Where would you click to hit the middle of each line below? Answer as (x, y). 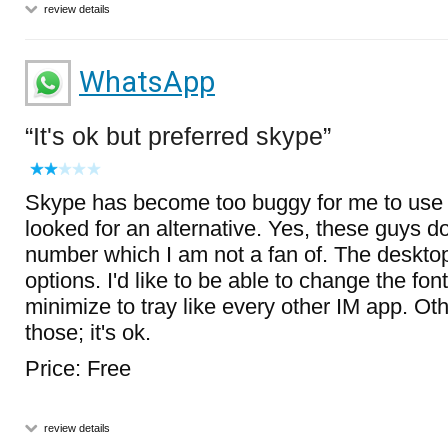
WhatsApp (147, 82)
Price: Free (78, 368)
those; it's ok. (88, 332)
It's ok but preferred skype (178, 136)
